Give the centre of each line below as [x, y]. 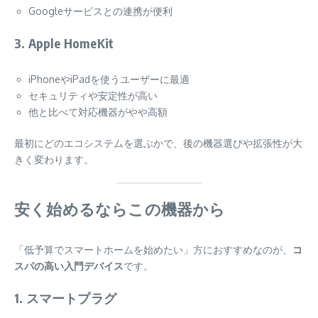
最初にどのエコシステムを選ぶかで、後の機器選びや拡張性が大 [158, 143]
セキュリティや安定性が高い [93, 96]
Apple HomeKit [71, 43]
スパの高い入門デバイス [69, 266]
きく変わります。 [54, 160]
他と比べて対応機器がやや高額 [98, 112]
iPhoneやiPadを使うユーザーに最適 [109, 79]
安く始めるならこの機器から [120, 209]
